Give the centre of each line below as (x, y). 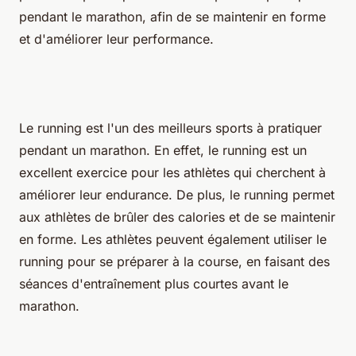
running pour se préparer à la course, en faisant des (174, 261)
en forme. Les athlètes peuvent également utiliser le (173, 239)
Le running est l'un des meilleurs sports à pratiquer (170, 128)
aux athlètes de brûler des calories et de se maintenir (177, 217)
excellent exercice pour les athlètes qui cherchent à (172, 172)
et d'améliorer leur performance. (116, 39)
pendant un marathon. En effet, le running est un (163, 150)
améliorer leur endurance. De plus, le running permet (177, 194)
